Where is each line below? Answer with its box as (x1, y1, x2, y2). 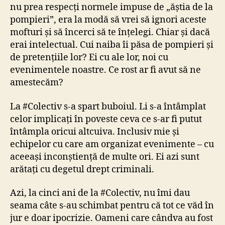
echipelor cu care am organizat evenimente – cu (10, 138, 214, 150)
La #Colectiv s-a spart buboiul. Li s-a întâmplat (10, 100, 206, 113)
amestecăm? (10, 77, 63, 89)
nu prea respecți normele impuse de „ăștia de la (10, 2, 213, 14)
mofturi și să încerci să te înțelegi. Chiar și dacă (10, 27, 210, 39)
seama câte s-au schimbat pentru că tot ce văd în (10, 200, 214, 212)
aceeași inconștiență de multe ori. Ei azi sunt (10, 151, 199, 163)
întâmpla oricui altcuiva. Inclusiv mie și (10, 126, 179, 138)
